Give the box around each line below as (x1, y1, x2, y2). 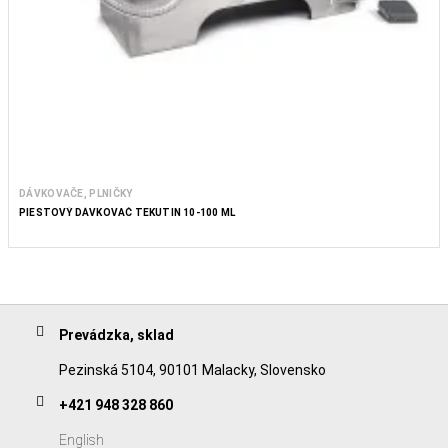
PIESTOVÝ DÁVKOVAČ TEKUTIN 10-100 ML (19, 206, 235, 218)
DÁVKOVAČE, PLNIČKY (19, 187, 133, 199)
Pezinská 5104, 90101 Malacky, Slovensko (59, 362, 326, 378)
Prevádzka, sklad (59, 327, 174, 343)
